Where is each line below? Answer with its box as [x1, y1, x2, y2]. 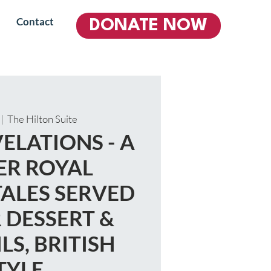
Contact [16, 15, 54, 28]
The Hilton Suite [7, 113, 77, 125]
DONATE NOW [90, 17, 207, 34]
